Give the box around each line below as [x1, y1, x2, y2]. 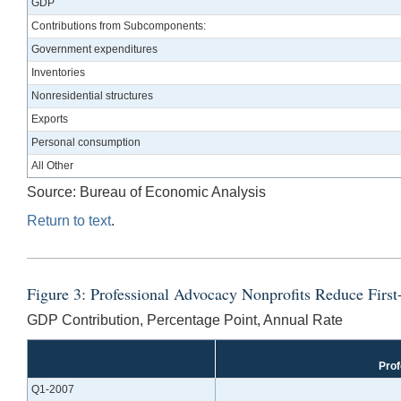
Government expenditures [31, 42, 158, 55]
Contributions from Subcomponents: [31, 19, 207, 32]
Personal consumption [31, 135, 141, 149]
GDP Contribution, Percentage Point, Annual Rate [27, 311, 343, 328]
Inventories [31, 65, 86, 79]
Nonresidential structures [31, 89, 154, 102]
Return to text [27, 212, 111, 228]
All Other [31, 158, 74, 172]
